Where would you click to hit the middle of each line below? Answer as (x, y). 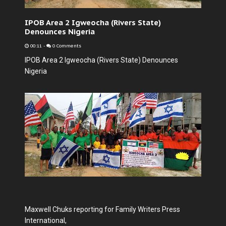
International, (46, 220)
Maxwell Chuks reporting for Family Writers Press (102, 209)
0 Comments (66, 46)
